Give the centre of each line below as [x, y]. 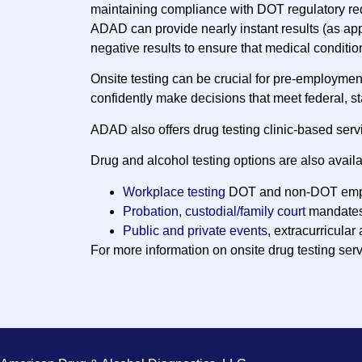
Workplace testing [174, 192]
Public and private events [195, 230]
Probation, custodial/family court [214, 211]
